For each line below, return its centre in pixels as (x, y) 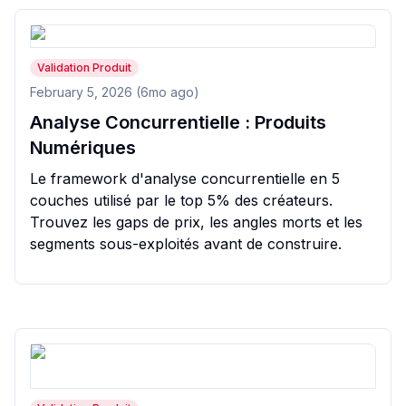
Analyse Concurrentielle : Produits (178, 122)
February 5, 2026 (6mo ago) (115, 92)
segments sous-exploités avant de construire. (186, 244)
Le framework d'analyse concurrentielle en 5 (185, 179)
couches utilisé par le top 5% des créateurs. (181, 200)
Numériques (83, 148)
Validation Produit (84, 68)
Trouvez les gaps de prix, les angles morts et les (196, 222)
